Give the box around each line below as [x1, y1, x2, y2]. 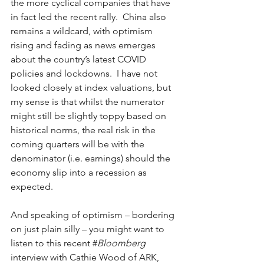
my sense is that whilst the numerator [11, 96, 167, 107]
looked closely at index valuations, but [11, 82, 173, 93]
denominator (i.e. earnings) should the [11, 153, 173, 164]
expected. [11, 181, 55, 192]
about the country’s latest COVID [11, 54, 148, 65]
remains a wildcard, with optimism [11, 25, 155, 37]
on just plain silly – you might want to [11, 223, 167, 235]
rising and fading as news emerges [11, 39, 158, 51]
